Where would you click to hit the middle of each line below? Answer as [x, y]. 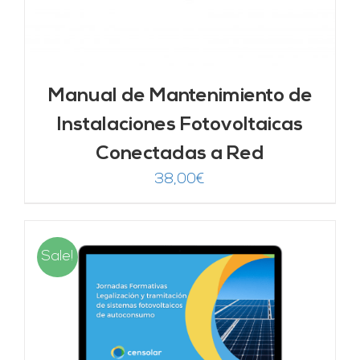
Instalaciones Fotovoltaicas [180, 125]
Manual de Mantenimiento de [180, 96]
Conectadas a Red [180, 154]
